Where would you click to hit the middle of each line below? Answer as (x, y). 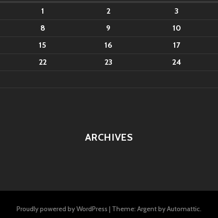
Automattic (183, 209)
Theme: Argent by (139, 209)
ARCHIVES (109, 137)
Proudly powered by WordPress (62, 209)
